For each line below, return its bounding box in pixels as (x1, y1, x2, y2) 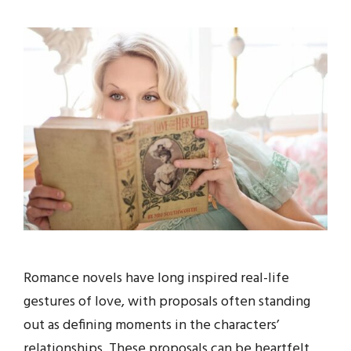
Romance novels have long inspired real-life (24, 267, 289, 291)
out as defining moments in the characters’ (24, 314, 279, 338)
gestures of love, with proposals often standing (24, 291, 310, 314)
